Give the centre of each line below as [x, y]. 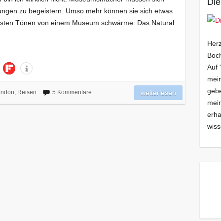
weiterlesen [159, 93]
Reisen [27, 92]
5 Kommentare [72, 92]
